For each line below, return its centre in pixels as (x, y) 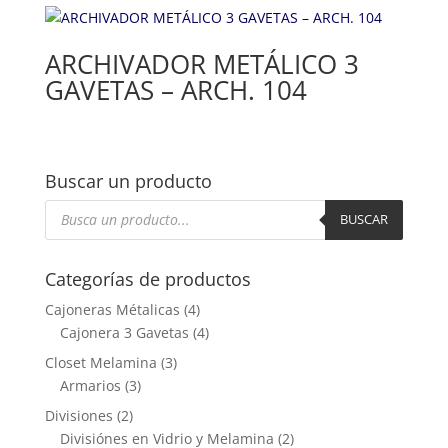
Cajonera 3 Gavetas (124, 332)
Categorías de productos (147, 278)
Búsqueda (77, 205)
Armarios (90, 385)
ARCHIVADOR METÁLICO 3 (201, 64)
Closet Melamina (100, 362)
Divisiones (78, 415)
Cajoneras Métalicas (112, 309)
